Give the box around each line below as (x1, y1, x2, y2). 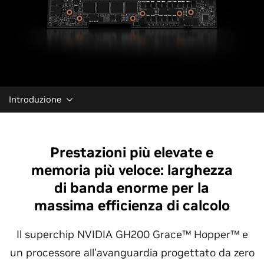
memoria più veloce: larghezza (31, 161, 233, 179)
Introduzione (9, 94, 61, 105)
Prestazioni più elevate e (50, 143, 214, 161)
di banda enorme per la (54, 179, 210, 197)
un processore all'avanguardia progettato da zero (9, 246, 255, 259)
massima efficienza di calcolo (34, 196, 230, 214)
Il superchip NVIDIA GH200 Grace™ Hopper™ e (16, 227, 248, 241)
